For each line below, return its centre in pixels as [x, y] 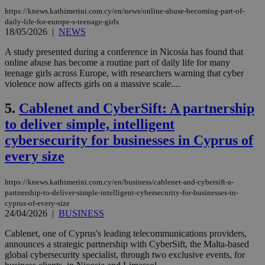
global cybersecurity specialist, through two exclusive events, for [125, 255]
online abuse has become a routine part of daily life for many [117, 62]
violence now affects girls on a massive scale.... [93, 83]
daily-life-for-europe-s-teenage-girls [62, 21]
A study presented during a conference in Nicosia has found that [124, 51]
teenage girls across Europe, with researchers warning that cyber [124, 73]
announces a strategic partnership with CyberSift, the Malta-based [127, 244]
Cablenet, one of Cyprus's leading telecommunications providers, [126, 234]
